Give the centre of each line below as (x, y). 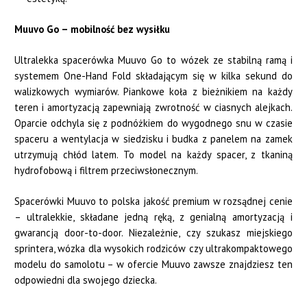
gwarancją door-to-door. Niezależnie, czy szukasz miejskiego (153, 233)
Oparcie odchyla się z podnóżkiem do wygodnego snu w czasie (153, 123)
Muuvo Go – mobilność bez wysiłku (93, 29)
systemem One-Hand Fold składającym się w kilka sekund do (153, 76)
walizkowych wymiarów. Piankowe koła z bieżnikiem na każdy (153, 92)
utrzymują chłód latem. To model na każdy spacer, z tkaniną (153, 155)
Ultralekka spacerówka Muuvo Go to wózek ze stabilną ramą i (153, 60)
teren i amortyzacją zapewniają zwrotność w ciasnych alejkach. (153, 108)
